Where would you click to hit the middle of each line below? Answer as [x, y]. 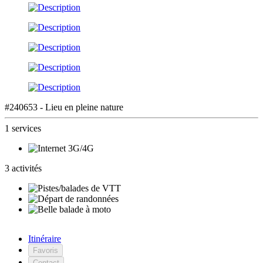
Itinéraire [45, 238]
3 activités [23, 168]
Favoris [45, 250]
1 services [23, 128]
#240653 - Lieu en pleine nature [64, 107]
